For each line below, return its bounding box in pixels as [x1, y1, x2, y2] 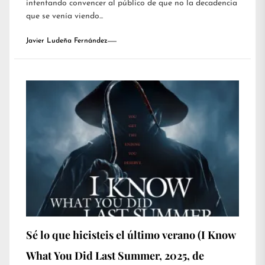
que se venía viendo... [26, 12, 103, 21]
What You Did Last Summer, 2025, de [26, 248, 204, 263]
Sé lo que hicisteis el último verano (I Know [26, 228, 236, 243]
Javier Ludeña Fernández [26, 37, 108, 45]
